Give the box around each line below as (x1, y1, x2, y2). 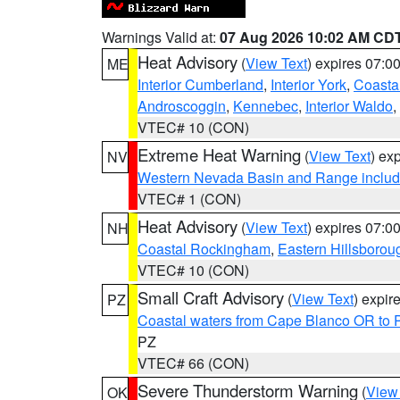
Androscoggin (137, 96, 226, 116)
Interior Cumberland (137, 74, 263, 95)
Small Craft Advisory (137, 286, 284, 309)
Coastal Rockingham (137, 238, 271, 259)
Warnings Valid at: (102, 27, 220, 47)
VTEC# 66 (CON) (137, 353, 249, 373)
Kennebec (233, 96, 298, 116)
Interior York (271, 74, 346, 95)
